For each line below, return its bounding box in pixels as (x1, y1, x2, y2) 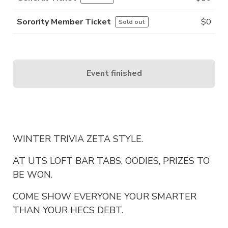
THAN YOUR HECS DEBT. (13, 204, 123, 216)
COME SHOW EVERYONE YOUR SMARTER (13, 190, 196, 203)
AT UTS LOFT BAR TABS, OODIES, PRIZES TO (13, 154, 210, 167)
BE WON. (13, 168, 52, 181)
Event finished (86, 68, 142, 79)
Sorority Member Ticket (17, 16, 111, 27)
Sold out (119, 17, 145, 26)
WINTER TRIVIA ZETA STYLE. (13, 132, 143, 145)
